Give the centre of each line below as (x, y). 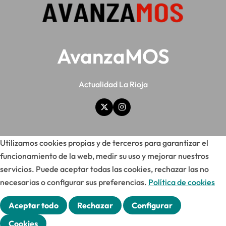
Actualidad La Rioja (113, 84)
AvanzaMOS (113, 56)
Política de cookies (182, 182)
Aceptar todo (34, 205)
